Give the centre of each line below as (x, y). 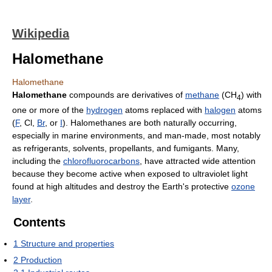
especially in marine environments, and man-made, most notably (136, 135)
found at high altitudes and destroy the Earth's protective (122, 186)
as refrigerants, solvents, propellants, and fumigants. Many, (126, 148)
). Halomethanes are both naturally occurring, (150, 122)
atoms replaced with (164, 110)
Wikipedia (41, 33)
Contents (39, 222)
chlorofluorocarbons (101, 161)
